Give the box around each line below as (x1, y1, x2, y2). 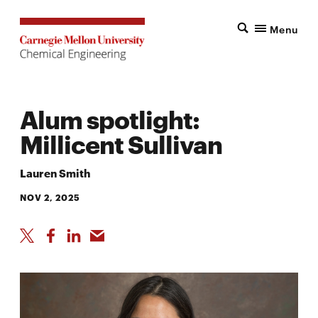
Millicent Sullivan (20, 125, 222, 160)
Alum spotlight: (20, 100, 199, 135)
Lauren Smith (20, 165, 90, 180)
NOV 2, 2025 (20, 191, 80, 204)
